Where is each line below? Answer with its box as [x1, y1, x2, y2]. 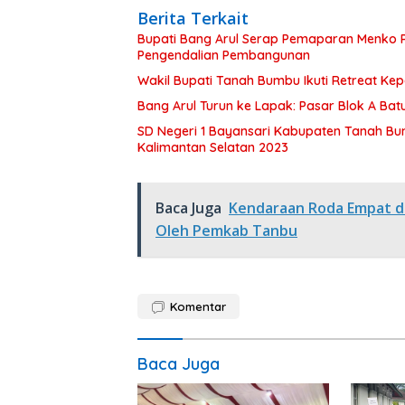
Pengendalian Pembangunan [137, 47, 310, 64]
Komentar [170, 299, 226, 315]
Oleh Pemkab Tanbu [155, 221, 297, 241]
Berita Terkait [137, 7, 249, 30]
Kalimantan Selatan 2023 [137, 139, 288, 156]
